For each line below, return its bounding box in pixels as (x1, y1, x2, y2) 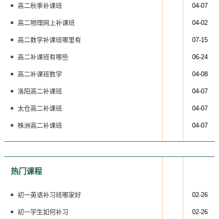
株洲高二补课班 (17, 121, 62, 129)
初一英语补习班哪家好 (17, 191, 81, 198)
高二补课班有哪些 (17, 53, 68, 61)
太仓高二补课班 (17, 104, 62, 112)
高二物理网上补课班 (17, 19, 75, 26)
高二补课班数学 (17, 70, 62, 78)
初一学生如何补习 (17, 208, 68, 216)
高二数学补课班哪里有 (17, 36, 81, 44)
